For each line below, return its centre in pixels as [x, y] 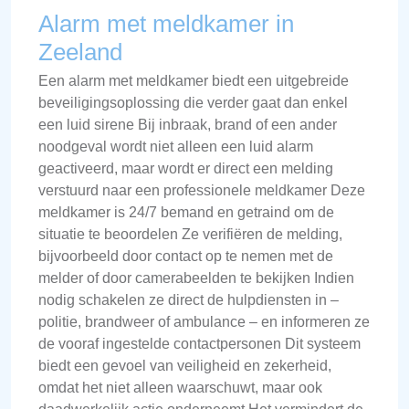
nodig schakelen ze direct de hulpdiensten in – [189, 299]
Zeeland [80, 52]
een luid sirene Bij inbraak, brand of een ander [188, 124]
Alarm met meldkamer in [166, 23]
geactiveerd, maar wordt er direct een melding [186, 168]
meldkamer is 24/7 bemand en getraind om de [186, 212]
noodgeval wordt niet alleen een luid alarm [176, 146]
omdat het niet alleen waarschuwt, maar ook [180, 387]
